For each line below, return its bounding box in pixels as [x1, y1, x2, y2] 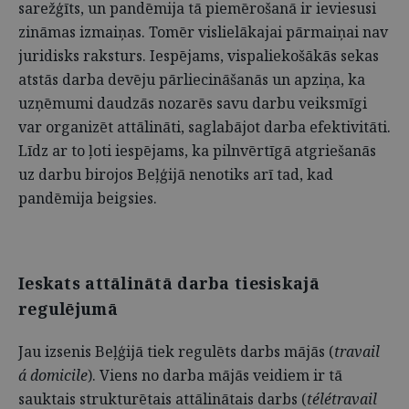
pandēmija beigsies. [18, 188, 157, 208]
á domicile [18, 365, 88, 385]
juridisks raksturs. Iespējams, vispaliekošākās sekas [18, 46, 379, 66]
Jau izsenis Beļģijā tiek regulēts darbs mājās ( [18, 341, 334, 362]
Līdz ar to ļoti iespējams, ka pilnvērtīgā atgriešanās [18, 141, 376, 161]
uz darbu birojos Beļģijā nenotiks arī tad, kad [18, 164, 333, 184]
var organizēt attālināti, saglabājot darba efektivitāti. [18, 117, 391, 137]
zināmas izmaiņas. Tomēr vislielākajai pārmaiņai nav [18, 22, 388, 42]
